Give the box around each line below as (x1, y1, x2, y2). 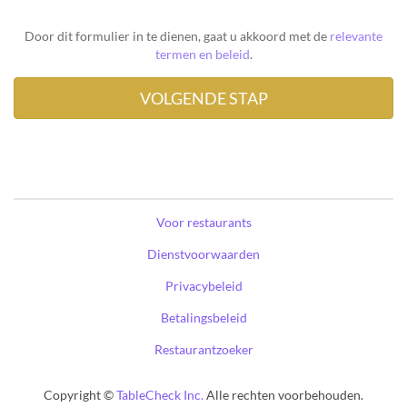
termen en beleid (154, 46, 250, 63)
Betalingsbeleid (160, 310, 247, 326)
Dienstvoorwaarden (147, 246, 260, 263)
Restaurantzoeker (154, 342, 253, 358)
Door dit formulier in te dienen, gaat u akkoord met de (25, 28, 330, 45)
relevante (330, 28, 382, 45)
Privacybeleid (164, 278, 243, 294)
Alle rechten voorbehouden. (203, 387, 363, 403)
